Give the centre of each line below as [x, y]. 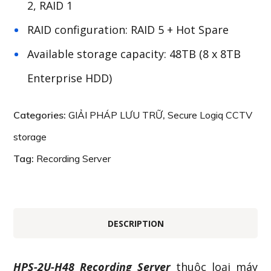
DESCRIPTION [135, 223]
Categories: [41, 115]
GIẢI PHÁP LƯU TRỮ [116, 115]
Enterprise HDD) [70, 78]
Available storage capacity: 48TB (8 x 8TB [134, 54]
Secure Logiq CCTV [210, 115]
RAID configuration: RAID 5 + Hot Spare [128, 30]
